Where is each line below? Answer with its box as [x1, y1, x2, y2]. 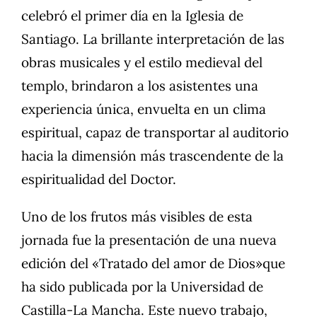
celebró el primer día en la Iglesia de [21, 7, 243, 25]
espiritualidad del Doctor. [21, 171, 176, 188]
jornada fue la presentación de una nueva [21, 231, 277, 249]
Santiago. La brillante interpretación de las [21, 30, 284, 48]
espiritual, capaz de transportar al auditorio [21, 124, 289, 142]
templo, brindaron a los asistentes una [21, 77, 258, 95]
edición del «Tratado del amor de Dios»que [21, 255, 285, 272]
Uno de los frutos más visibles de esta [21, 208, 253, 226]
